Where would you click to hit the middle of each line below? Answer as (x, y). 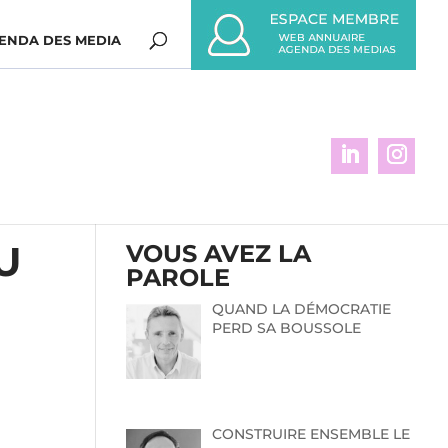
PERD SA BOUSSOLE (286, 328)
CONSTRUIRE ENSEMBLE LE (310, 433)
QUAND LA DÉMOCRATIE (301, 309)
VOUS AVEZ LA (218, 253)
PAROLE (178, 277)
